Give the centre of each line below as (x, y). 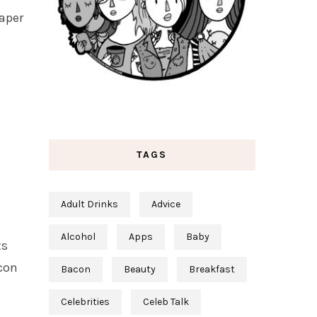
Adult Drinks (89, 204)
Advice (166, 204)
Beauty (139, 270)
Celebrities (85, 302)
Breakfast (212, 270)
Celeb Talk (166, 302)
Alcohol (78, 237)
